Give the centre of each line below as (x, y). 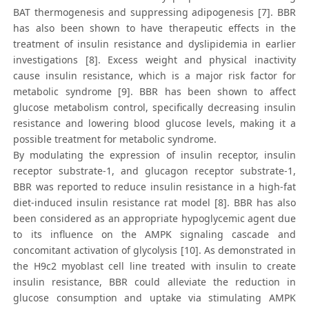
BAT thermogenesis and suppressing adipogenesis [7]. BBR (154, 12)
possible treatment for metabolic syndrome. (115, 139)
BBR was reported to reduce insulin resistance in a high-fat (154, 187)
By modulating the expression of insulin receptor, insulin (154, 155)
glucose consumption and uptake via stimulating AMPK (154, 298)
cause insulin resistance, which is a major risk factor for (154, 76)
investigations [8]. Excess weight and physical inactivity (154, 60)
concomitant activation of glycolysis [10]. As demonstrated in (154, 250)
